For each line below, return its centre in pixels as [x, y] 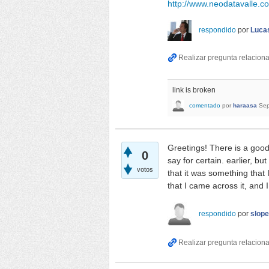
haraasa [245, 106]
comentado [205, 106]
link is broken [194, 90]
